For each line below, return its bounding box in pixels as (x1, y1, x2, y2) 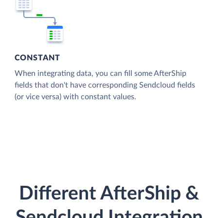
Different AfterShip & (19, 184, 199, 204)
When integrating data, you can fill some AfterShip (15, 69, 186, 77)
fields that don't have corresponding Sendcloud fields (15, 81, 195, 89)
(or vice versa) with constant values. (15, 92, 136, 101)
